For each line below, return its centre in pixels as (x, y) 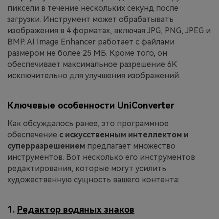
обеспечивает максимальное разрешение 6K (92, 64)
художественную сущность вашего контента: (93, 180)
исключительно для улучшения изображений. (94, 75)
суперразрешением (47, 146)
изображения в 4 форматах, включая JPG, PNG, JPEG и (109, 30)
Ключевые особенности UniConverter (91, 106)
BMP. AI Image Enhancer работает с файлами (91, 42)
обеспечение (33, 135)
